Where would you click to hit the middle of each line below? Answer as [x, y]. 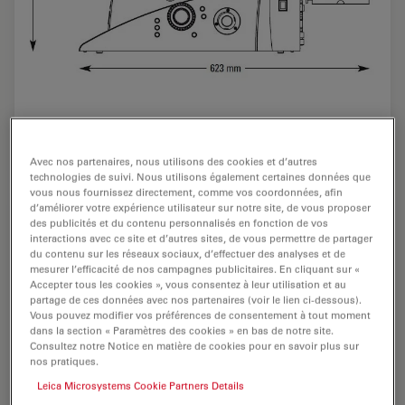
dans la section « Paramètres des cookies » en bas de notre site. [182, 330]
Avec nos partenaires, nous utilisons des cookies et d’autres [174, 161]
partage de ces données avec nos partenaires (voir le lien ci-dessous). [196, 299]
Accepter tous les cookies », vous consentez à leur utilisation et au [188, 284]
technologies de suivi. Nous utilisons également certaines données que [201, 176]
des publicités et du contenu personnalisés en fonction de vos [179, 222]
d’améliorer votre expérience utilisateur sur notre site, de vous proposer [201, 207]
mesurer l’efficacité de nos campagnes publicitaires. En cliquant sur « [195, 268]
